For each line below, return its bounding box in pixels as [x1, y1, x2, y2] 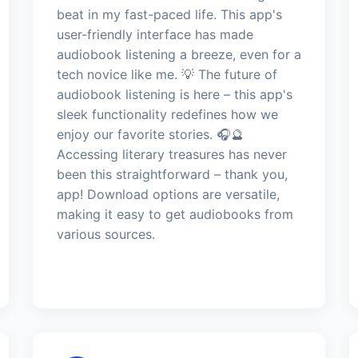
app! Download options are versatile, [56, 185, 280, 202]
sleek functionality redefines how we [56, 105, 278, 122]
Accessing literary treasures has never [56, 145, 287, 162]
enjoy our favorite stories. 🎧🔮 [56, 125, 244, 142]
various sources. [56, 225, 155, 242]
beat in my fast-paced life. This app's [56, 6, 282, 22]
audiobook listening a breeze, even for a [56, 46, 301, 62]
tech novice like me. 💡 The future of [56, 66, 277, 82]
